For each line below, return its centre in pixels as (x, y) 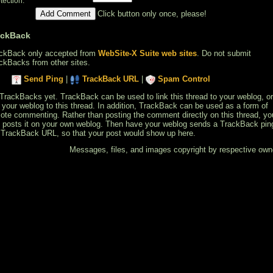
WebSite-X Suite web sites (147, 53)
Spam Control (184, 79)
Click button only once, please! (152, 13)
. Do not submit (224, 53)
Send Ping (44, 79)
